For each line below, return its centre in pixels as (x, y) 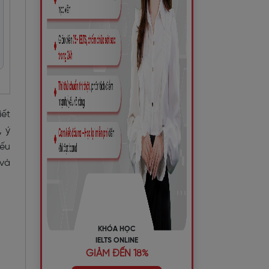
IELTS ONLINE (117, 240)
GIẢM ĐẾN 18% (117, 254)
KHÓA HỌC (117, 229)
